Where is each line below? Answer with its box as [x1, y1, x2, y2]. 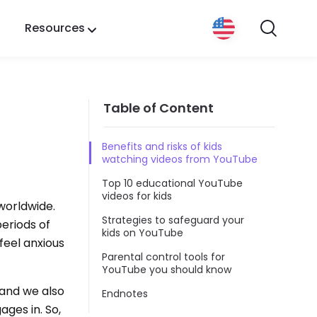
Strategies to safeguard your [102, 212, 244, 227]
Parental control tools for [102, 249, 225, 264]
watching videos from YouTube [102, 151, 258, 166]
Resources [24, 20, 85, 36]
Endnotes [102, 286, 148, 301]
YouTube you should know [102, 262, 231, 277]
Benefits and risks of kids [102, 139, 222, 154]
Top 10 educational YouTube [102, 175, 243, 190]
